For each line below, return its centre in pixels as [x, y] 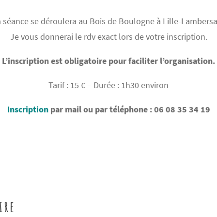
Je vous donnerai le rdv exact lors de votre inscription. [108, 37]
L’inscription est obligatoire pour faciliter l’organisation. [108, 61]
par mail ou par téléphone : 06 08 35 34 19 [130, 109]
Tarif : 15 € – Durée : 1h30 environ [108, 85]
